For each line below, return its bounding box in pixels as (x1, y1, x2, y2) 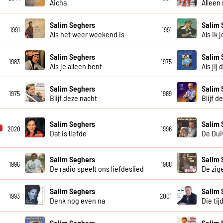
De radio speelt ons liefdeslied (49, 163, 144, 173)
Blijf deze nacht (49, 93, 97, 103)
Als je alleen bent (49, 61, 102, 71)
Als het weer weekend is (49, 29, 124, 39)
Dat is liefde (49, 128, 87, 138)
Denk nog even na (49, 195, 105, 205)
